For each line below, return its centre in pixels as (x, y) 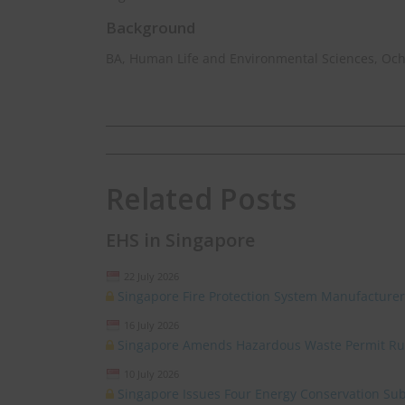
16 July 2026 (151, 325)
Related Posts (201, 198)
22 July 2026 (151, 276)
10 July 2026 (151, 374)
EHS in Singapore (180, 240)
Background (151, 28)
